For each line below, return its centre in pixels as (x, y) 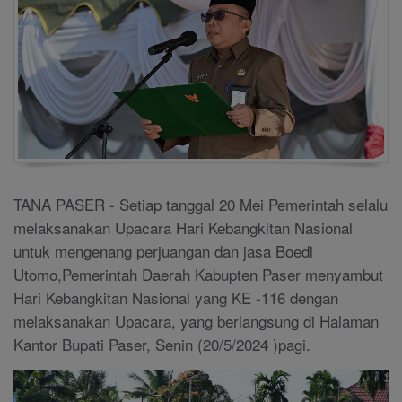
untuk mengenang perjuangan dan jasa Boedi (163, 251)
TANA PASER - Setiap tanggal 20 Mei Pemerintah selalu (201, 205)
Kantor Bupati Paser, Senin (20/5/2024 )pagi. (162, 345)
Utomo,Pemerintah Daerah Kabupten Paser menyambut (198, 275)
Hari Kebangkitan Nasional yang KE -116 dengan (176, 298)
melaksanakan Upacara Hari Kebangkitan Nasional (185, 228)
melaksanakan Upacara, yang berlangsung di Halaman (196, 321)
